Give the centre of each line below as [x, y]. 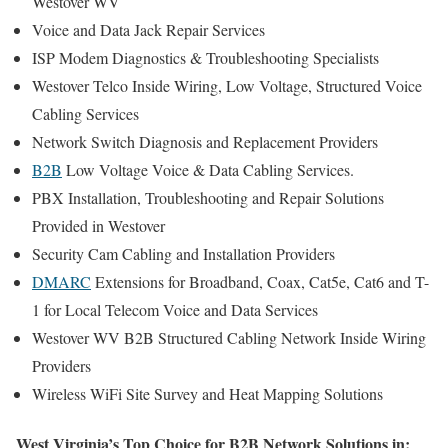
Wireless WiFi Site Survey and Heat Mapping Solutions [207, 394]
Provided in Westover [98, 226]
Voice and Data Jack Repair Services [148, 30]
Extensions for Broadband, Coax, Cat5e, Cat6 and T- [260, 282]
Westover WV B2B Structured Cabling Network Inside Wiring [229, 338]
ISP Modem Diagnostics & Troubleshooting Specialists [205, 58]
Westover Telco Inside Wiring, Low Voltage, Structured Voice [227, 86]
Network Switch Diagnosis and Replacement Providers [205, 142]
